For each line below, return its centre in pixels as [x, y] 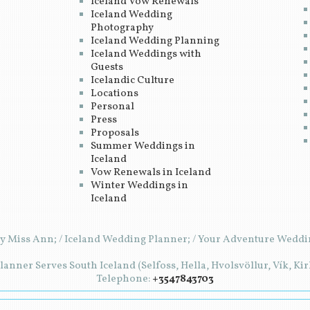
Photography [122, 28]
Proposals [115, 133]
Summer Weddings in [143, 146]
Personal [112, 107]
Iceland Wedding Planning [155, 41]
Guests [107, 67]
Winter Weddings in [139, 185]
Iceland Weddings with [146, 54]
